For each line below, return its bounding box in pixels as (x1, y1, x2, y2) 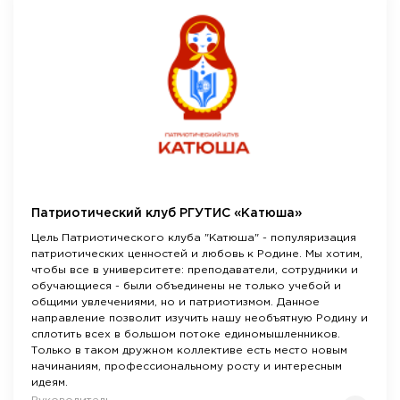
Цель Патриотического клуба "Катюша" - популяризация (31, 233, 356, 244)
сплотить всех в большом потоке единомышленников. (31, 329, 340, 340)
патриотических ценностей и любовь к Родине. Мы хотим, (31, 249, 362, 260)
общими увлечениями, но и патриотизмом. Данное (31, 297, 320, 308)
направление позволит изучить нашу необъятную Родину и (31, 313, 368, 324)
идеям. (31, 378, 68, 388)
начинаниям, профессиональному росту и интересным (31, 362, 342, 372)
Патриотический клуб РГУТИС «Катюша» (31, 208, 302, 220)
